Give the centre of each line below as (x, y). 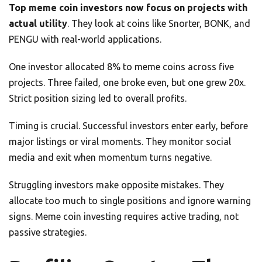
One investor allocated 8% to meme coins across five (121, 67)
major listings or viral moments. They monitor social (120, 142)
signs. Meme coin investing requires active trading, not (124, 217)
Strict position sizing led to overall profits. (98, 99)
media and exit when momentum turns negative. (110, 158)
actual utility (38, 24)
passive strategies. (48, 232)
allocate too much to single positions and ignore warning (130, 201)
